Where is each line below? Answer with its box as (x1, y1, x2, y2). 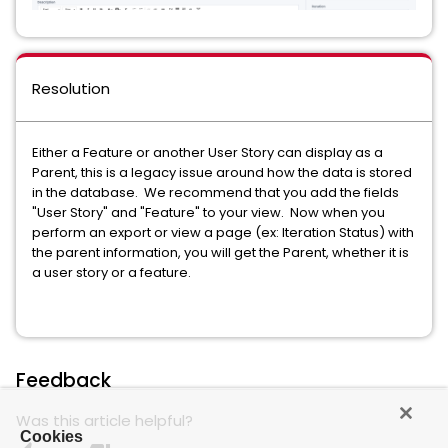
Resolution (32, 78, 110, 100)
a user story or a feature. (32, 263, 191, 283)
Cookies (20, 428, 83, 445)
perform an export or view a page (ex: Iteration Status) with (32, 223, 414, 243)
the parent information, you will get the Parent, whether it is (32, 243, 409, 263)
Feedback (16, 367, 111, 395)
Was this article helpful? (16, 410, 193, 432)
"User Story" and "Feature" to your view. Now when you (32, 203, 385, 223)
